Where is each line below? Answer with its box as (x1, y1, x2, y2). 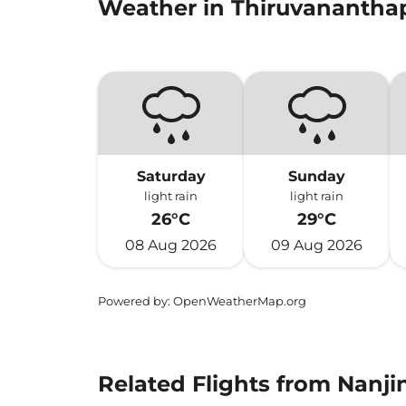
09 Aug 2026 (271, 237, 363, 254)
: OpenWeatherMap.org (168, 294, 306, 308)
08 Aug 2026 (125, 237, 217, 254)
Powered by (98, 294, 168, 308)
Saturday (136, 168, 206, 185)
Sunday (288, 168, 346, 185)
